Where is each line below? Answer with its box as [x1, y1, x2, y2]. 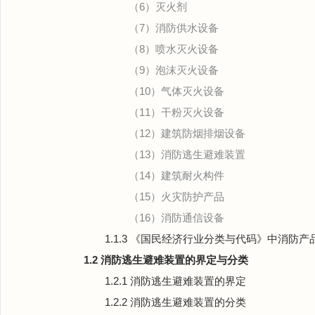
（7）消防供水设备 [129, 22, 219, 34]
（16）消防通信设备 [129, 212, 224, 224]
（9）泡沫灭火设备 [129, 64, 219, 76]
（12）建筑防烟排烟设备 [129, 127, 245, 139]
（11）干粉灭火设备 [129, 106, 224, 118]
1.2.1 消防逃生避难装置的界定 [105, 275, 246, 287]
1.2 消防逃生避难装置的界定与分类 [84, 254, 248, 266]
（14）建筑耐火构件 [129, 169, 224, 181]
